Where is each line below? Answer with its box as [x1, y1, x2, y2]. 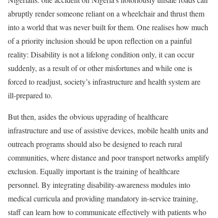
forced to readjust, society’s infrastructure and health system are [8, 76, 200, 87]
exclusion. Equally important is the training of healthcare [8, 166, 180, 177]
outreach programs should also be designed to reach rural [8, 139, 182, 149]
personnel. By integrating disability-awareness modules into [8, 180, 190, 190]
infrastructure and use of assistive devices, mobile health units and [8, 125, 208, 136]
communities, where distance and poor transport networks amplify [8, 152, 209, 163]
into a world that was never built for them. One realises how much [8, 22, 208, 33]
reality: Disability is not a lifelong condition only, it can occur [8, 49, 194, 60]
